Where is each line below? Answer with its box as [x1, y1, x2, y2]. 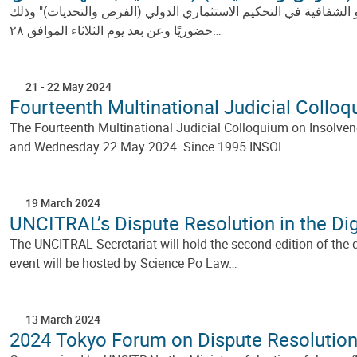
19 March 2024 [25, 194, 100, 210]
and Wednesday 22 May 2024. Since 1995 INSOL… [10, 137, 294, 155]
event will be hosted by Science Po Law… [10, 253, 237, 272]
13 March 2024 [25, 311, 100, 327]
